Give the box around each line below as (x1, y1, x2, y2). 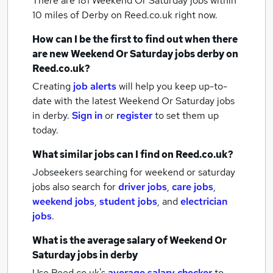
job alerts (73, 80, 116, 93)
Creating (32, 80, 71, 93)
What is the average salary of (32, 234, 169, 247)
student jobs (99, 195, 157, 208)
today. (32, 124, 58, 136)
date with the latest (32, 94, 116, 107)
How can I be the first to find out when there (32, 33, 238, 46)
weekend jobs (32, 195, 94, 208)
